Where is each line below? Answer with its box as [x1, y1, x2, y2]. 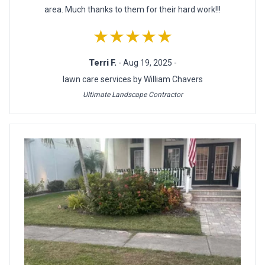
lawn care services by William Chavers [62, 74, 203, 84]
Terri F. [88, 57, 118, 67]
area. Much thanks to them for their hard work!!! [44, 4, 221, 14]
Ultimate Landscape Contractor [82, 90, 183, 99]
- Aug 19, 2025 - [118, 57, 177, 67]
